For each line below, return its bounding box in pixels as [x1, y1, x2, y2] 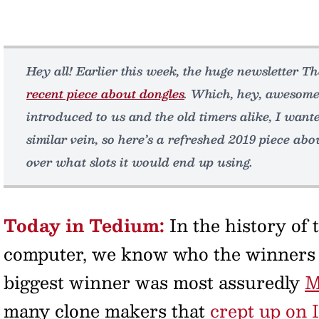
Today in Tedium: [4, 211, 164, 239]
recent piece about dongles [26, 84, 184, 103]
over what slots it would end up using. [26, 152, 253, 172]
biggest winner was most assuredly [4, 268, 305, 296]
